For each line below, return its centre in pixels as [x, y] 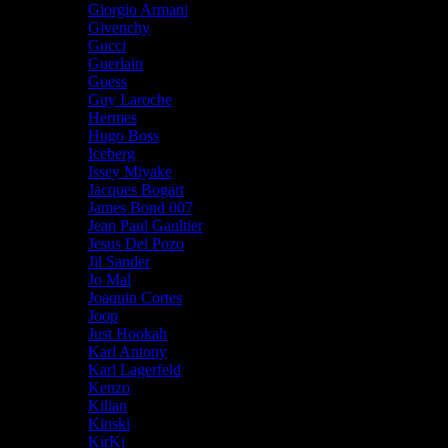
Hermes [112, 117]
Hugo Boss [123, 135]
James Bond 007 [140, 207]
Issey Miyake [130, 171]
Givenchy [119, 27]
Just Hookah [127, 333]
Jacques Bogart [136, 189]
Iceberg [111, 153]
